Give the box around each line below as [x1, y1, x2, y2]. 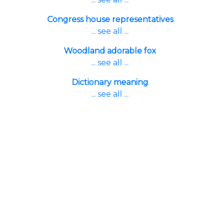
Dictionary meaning [72, 78, 148, 87]
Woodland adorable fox [64, 46, 156, 55]
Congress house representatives [47, 15, 173, 24]
